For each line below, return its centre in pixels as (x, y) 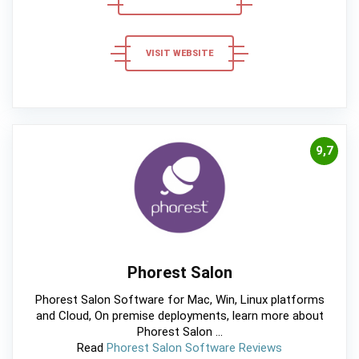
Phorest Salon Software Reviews (194, 348)
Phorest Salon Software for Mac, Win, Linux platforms (179, 300)
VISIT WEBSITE (179, 53)
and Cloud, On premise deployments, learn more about (179, 316)
